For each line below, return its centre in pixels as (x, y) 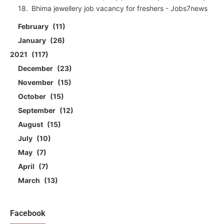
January (33, 40)
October (33, 96)
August (31, 124)
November (36, 82)
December (36, 68)
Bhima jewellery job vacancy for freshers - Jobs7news (119, 8)
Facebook (28, 213)
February (34, 26)
